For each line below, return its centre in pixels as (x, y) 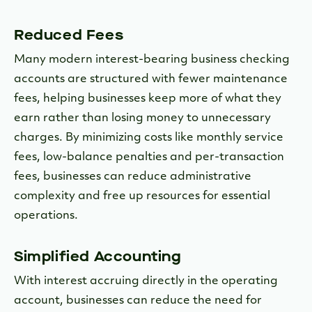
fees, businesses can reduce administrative (133, 177)
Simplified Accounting (97, 257)
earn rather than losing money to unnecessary (142, 119)
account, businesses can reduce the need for (138, 301)
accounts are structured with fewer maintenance (151, 80)
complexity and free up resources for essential (142, 197)
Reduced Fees (69, 36)
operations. (46, 216)
